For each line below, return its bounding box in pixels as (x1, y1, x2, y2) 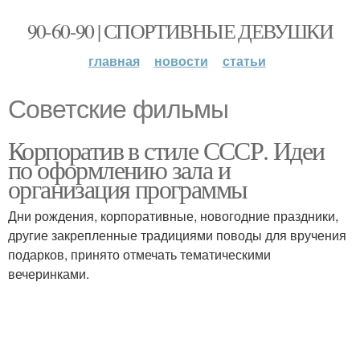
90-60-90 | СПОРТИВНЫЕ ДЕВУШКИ (27, 17, 333, 44)
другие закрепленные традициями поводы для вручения (8, 226, 346, 244)
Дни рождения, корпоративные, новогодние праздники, (8, 207, 338, 225)
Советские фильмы (8, 95, 228, 124)
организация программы (8, 171, 247, 206)
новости (153, 51, 208, 70)
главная (88, 51, 140, 70)
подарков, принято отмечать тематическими (8, 245, 271, 264)
